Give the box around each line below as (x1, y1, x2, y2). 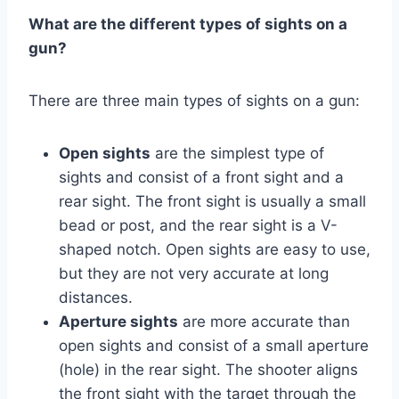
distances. (59, 288, 133, 306)
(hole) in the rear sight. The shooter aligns (59, 360, 358, 379)
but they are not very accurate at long (59, 264, 329, 282)
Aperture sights (59, 312, 178, 330)
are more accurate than (178, 312, 350, 330)
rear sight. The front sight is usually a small (59, 191, 366, 210)
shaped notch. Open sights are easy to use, (59, 240, 370, 258)
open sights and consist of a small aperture (59, 336, 369, 354)
